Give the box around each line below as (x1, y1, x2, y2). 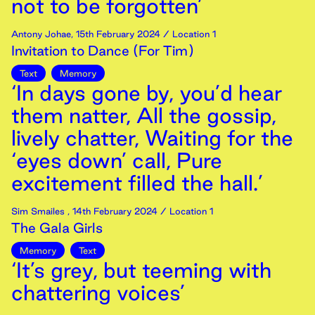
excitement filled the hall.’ (11, 171, 263, 195)
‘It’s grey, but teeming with (11, 258, 271, 282)
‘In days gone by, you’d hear (11, 81, 282, 105)
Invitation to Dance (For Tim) (11, 43, 194, 58)
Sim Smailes (11, 206, 67, 216)
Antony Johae (11, 29, 71, 39)
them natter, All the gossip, (11, 103, 276, 127)
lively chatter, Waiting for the (11, 126, 293, 150)
